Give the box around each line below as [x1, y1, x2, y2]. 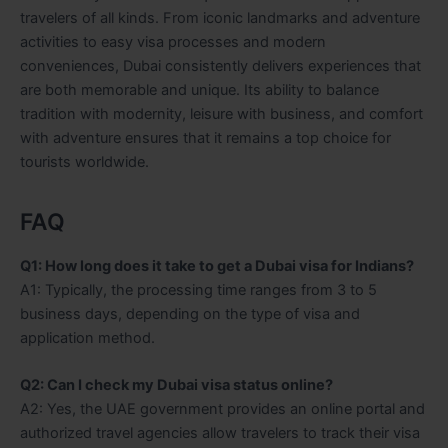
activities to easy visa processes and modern [20, 32, 326, 51]
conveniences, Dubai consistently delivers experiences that [20, 56, 421, 75]
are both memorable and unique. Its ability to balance [20, 80, 379, 99]
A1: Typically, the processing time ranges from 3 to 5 [20, 280, 377, 299]
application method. [20, 328, 155, 347]
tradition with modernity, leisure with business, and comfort [20, 104, 423, 123]
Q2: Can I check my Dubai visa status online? [20, 376, 333, 395]
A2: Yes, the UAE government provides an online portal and [20, 400, 425, 419]
